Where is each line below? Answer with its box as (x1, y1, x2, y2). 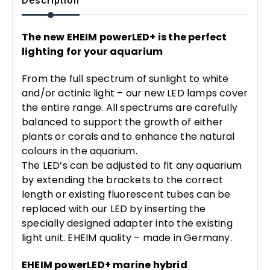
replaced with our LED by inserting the (22, 201, 206, 216)
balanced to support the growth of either (22, 115, 224, 129)
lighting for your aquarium (22, 44, 163, 58)
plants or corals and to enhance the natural (22, 129, 235, 143)
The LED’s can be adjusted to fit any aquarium (22, 158, 242, 172)
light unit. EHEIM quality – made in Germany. (22, 230, 232, 245)
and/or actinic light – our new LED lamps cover (22, 86, 248, 100)
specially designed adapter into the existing (22, 216, 233, 230)
